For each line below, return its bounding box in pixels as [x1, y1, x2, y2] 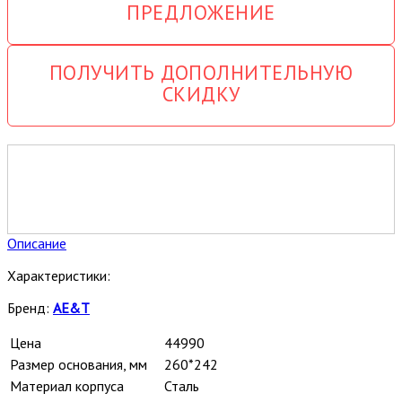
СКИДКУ [162, 80, 240, 107]
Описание [7, 233, 66, 252]
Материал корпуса [10, 376, 124, 395]
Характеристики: [7, 266, 110, 284]
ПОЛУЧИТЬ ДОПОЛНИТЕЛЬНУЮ [48, 58, 354, 85]
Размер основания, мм [10, 354, 147, 373]
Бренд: [7, 298, 53, 317]
